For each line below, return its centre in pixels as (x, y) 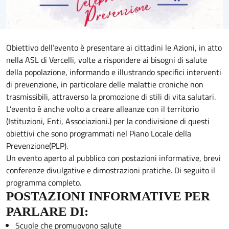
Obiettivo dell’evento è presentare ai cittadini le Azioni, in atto (114, 48)
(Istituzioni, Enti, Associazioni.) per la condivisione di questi (108, 121)
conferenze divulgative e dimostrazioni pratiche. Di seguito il (111, 170)
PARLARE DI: (47, 212)
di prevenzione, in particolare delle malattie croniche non (105, 85)
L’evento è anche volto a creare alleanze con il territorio (102, 109)
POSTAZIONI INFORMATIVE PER (108, 196)
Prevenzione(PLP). (37, 146)
